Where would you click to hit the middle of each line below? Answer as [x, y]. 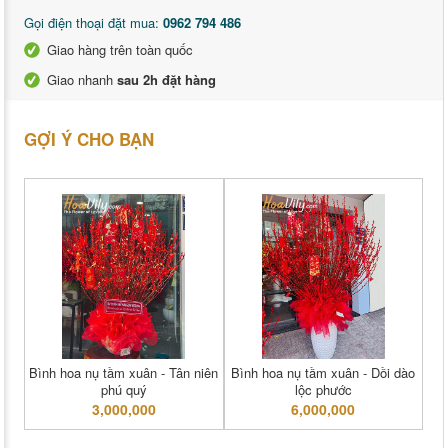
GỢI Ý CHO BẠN [89, 139]
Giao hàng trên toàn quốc [120, 50]
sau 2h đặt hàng [166, 80]
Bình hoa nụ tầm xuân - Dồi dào [323, 373]
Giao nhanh [82, 80]
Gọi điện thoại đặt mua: [93, 23]
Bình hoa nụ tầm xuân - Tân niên [124, 373]
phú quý [123, 390]
